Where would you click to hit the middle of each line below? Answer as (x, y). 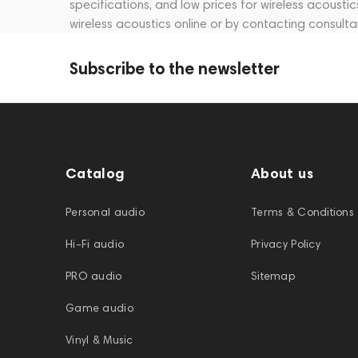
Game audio (99, 308)
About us (282, 173)
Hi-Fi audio (95, 245)
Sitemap (273, 276)
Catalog (95, 173)
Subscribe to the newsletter (175, 68)
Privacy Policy (286, 245)
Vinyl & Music (99, 340)
